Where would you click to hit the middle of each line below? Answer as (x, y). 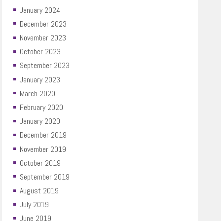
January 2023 (40, 79)
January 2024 (40, 10)
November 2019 (43, 149)
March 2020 (38, 93)
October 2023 (40, 52)
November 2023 (43, 38)
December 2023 (43, 24)
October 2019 (40, 163)
